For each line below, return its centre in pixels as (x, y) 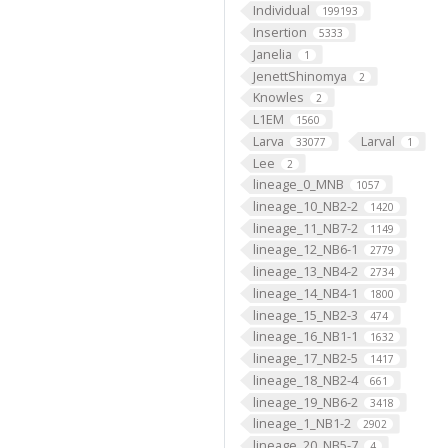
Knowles (278, 97)
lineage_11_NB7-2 (305, 227)
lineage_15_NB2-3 (305, 314)
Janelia (272, 53)
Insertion (279, 32)
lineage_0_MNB (298, 184)
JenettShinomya (299, 75)
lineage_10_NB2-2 (305, 205)
